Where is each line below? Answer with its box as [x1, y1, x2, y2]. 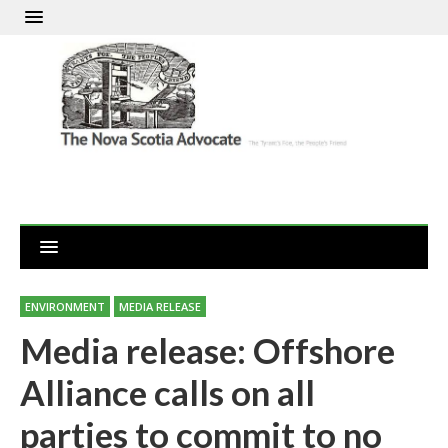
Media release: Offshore [20, 329, 395, 372]
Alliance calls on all [20, 371, 315, 414]
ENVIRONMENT [25, 299, 105, 315]
